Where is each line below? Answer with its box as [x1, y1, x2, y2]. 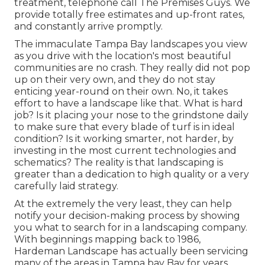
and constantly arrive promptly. [14, 21, 163, 33]
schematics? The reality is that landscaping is [14, 157, 223, 169]
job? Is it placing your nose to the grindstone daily [14, 109, 248, 121]
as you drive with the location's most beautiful [14, 50, 231, 62]
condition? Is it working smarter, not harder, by [14, 133, 234, 145]
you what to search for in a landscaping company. [14, 222, 247, 234]
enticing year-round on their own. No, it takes [14, 86, 228, 98]
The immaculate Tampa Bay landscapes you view [14, 38, 247, 50]
